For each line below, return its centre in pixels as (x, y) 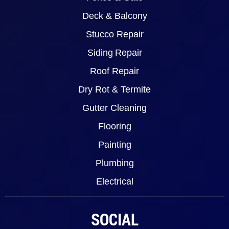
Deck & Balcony (114, 16)
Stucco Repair (114, 35)
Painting (114, 145)
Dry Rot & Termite (114, 90)
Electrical (114, 182)
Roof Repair (114, 71)
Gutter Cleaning (114, 108)
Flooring (114, 127)
